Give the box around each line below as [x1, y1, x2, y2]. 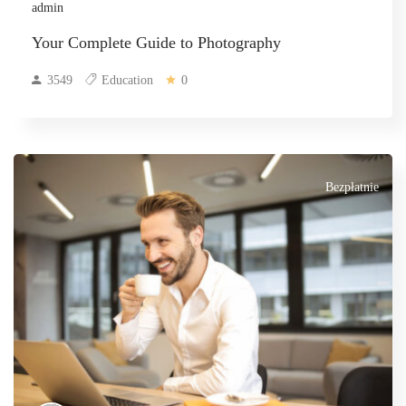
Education [98, 73, 157, 88]
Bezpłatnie [325, 180, 379, 195]
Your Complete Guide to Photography [32, 34, 281, 53]
